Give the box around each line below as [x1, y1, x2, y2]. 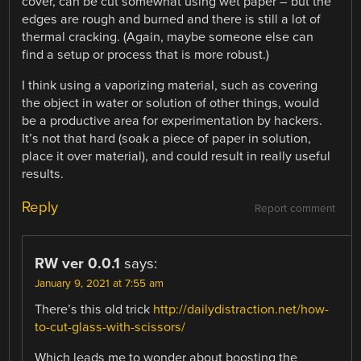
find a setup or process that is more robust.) [22, 47, 270, 64]
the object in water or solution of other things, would [22, 95, 320, 112]
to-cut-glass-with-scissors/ [35, 319, 186, 336]
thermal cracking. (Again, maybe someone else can [22, 29, 314, 46]
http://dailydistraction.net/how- [153, 301, 330, 318]
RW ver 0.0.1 [35, 255, 121, 273]
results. [22, 166, 64, 183]
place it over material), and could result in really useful [22, 148, 331, 165]
